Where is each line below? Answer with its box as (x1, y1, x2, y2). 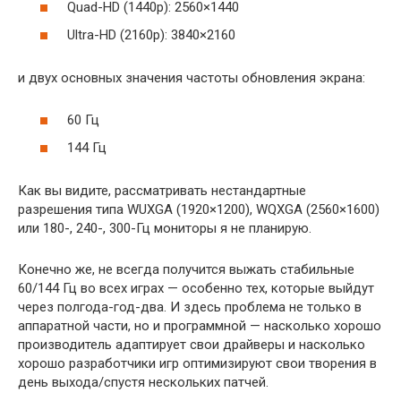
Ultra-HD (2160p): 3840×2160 (67, 27, 235, 43)
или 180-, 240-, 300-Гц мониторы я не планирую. (18, 220, 311, 236)
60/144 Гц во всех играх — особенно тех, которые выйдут (18, 280, 374, 296)
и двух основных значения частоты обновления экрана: (18, 70, 365, 86)
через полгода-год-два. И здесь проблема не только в (18, 299, 362, 315)
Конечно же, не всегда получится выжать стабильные (18, 261, 354, 277)
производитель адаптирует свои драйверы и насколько (18, 337, 365, 353)
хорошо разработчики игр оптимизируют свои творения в (18, 355, 377, 371)
